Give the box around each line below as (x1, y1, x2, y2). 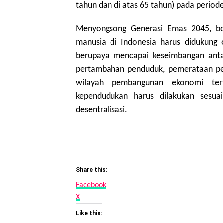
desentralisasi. (76, 106, 127, 114)
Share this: (76, 166, 107, 174)
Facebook (76, 181, 106, 190)
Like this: (76, 210, 102, 217)
